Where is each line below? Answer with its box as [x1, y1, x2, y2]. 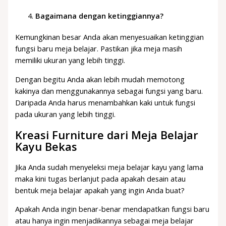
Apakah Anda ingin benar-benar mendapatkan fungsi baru [15, 204, 210, 214]
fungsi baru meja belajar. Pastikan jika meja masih [15, 43, 183, 53]
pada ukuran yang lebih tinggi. [15, 108, 116, 119]
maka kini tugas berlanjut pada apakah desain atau [15, 173, 186, 184]
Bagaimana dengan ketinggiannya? [35, 10, 164, 21]
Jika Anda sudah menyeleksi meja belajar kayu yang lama [15, 161, 204, 172]
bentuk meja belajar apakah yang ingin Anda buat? [15, 185, 185, 195]
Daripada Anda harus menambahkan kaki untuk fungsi [15, 97, 196, 107]
